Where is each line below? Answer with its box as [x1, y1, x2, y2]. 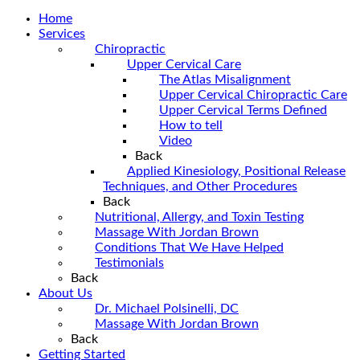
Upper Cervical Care [127, 57, 241, 71]
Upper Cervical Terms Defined [159, 103, 327, 117]
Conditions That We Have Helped [95, 240, 284, 254]
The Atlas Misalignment [159, 72, 291, 86]
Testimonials [95, 256, 164, 269]
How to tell [159, 118, 223, 132]
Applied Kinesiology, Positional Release [127, 164, 346, 178]
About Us [39, 286, 92, 300]
